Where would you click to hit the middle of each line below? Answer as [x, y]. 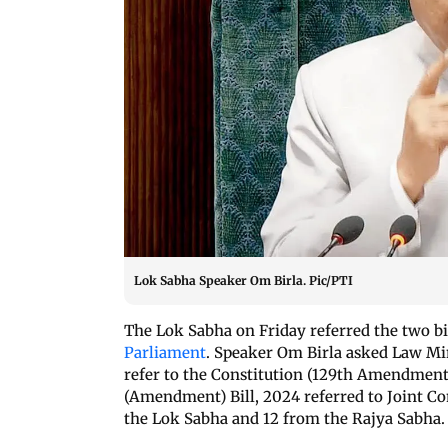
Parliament [165, 352]
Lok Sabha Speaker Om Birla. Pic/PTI [243, 280]
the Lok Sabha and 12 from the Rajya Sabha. [284, 418]
